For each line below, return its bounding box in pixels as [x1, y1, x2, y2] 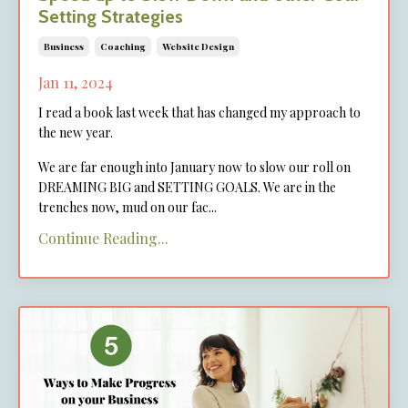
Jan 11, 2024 [38, 73, 113, 93]
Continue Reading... [38, 229, 168, 249]
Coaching [100, 40, 146, 54]
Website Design [162, 40, 234, 54]
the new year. [38, 124, 113, 142]
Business [44, 40, 84, 54]
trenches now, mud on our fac [38, 199, 209, 217]
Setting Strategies [38, 5, 183, 28]
